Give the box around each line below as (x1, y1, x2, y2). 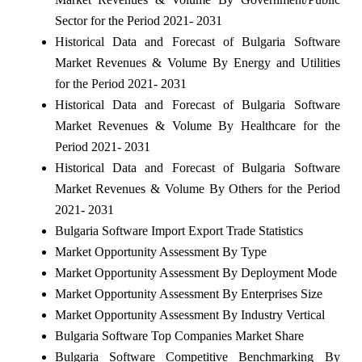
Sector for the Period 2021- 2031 (54, 13, 222, 27)
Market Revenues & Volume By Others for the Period (54, 181, 340, 196)
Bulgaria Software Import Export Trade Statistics (54, 223, 303, 238)
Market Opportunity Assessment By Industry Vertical (54, 307, 325, 322)
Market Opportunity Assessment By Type (54, 244, 267, 259)
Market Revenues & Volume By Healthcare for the (54, 118, 340, 133)
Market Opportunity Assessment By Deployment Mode (54, 265, 337, 280)
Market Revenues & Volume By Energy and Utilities (54, 55, 340, 69)
